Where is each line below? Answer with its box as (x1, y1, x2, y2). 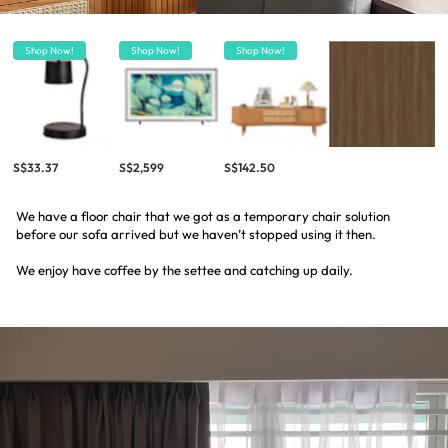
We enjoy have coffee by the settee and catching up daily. (16, 261, 353, 278)
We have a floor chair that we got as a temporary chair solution (16, 207, 390, 224)
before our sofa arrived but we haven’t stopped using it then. (16, 225, 376, 242)
